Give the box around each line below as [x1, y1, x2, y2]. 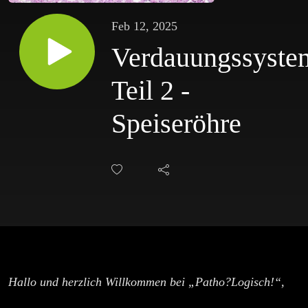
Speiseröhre [111, 108, 241, 140]
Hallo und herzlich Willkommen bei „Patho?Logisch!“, [8, 275, 285, 289]
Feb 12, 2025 [111, 19, 177, 34]
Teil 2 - [111, 75, 160, 107]
